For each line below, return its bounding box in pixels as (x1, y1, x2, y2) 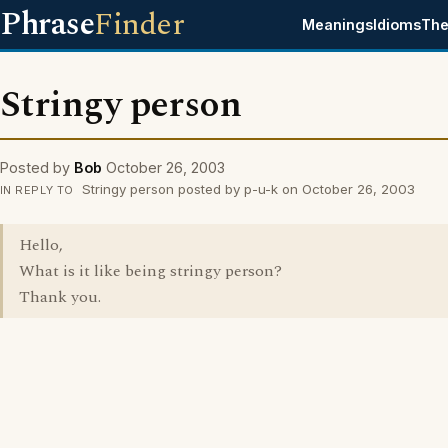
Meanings (302, 16, 374, 33)
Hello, (19, 233, 63, 257)
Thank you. (19, 285, 101, 309)
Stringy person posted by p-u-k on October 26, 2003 (77, 181, 415, 197)
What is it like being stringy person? (19, 259, 282, 283)
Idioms (373, 16, 422, 33)
